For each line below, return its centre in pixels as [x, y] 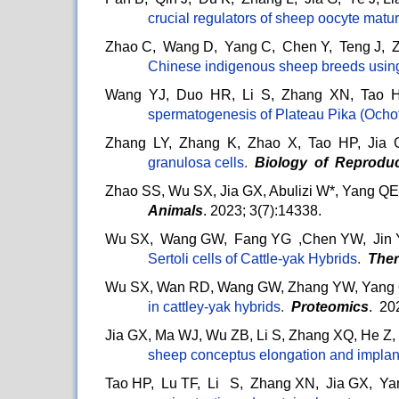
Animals [175, 211]
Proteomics [330, 307]
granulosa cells [196, 163]
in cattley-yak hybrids [214, 307]
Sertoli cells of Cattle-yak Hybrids [252, 259]
